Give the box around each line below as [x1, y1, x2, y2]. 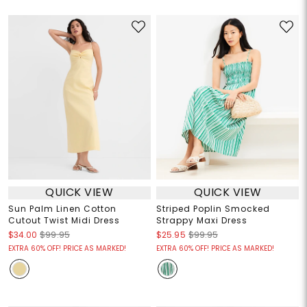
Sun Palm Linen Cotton [8, 202, 116, 214]
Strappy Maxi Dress [156, 214, 247, 226]
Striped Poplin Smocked [156, 202, 270, 214]
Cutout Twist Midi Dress [8, 214, 120, 226]
